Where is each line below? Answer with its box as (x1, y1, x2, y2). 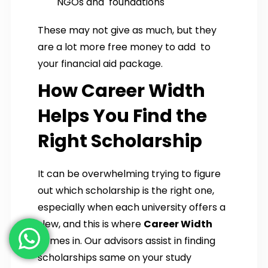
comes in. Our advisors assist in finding (38, 233, 215, 248)
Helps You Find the (38, 103, 207, 129)
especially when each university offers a (38, 200, 230, 214)
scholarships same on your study (38, 250, 191, 264)
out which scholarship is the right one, (38, 183, 214, 197)
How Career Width (38, 78, 205, 103)
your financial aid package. (38, 56, 163, 71)
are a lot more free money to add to (38, 39, 211, 54)
